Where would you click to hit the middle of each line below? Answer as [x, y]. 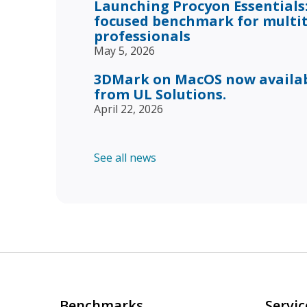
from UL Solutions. [160, 94]
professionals [142, 36]
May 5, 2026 [124, 50]
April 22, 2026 [128, 109]
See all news [125, 157]
